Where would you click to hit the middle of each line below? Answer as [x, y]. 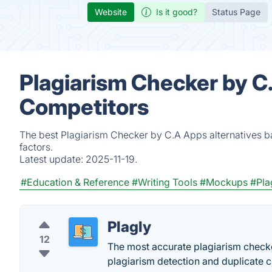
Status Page [236, 12]
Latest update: [53, 159]
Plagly [129, 227]
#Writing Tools [165, 182]
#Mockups [224, 182]
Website [111, 12]
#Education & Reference [75, 182]
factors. [36, 147]
